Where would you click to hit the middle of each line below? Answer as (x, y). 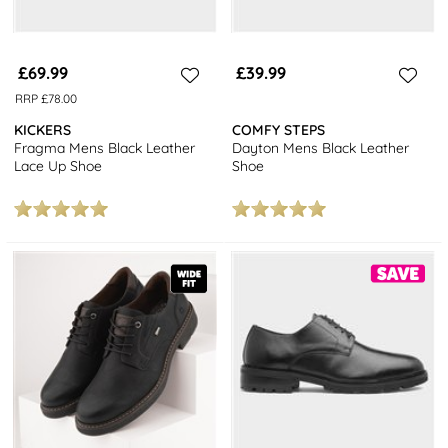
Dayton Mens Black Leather (321, 148)
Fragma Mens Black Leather (105, 148)
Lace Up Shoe (58, 166)
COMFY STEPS (279, 130)
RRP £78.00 (45, 99)
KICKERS (43, 130)
